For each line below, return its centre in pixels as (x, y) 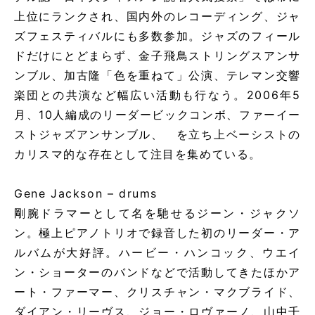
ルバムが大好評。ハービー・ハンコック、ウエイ (157, 253)
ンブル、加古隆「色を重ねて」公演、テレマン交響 (157, 76)
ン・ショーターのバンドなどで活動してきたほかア (157, 272)
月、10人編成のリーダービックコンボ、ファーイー (157, 115)
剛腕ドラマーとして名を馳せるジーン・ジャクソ (157, 213)
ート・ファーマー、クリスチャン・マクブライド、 (157, 292)
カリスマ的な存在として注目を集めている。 (138, 154)
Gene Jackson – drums (86, 194)
